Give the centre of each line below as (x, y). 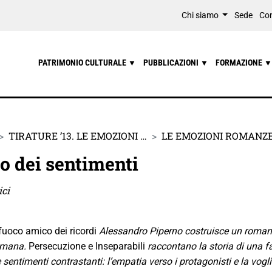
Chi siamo (201, 15)
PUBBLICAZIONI (172, 63)
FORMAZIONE (240, 63)
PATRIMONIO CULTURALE (83, 63)
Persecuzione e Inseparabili (88, 246)
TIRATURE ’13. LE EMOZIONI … (78, 135)
